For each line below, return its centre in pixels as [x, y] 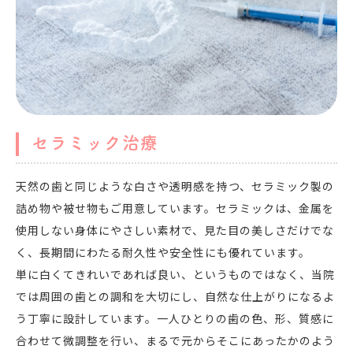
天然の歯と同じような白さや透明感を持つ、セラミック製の [175, 186]
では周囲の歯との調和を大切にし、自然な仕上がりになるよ [175, 297]
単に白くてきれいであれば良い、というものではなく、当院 [175, 275]
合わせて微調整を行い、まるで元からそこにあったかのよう [175, 341]
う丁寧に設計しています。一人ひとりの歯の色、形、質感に [175, 319]
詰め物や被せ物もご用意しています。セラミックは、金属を [175, 208]
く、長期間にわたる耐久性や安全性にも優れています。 [163, 253]
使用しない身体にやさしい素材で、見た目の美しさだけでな [175, 230]
